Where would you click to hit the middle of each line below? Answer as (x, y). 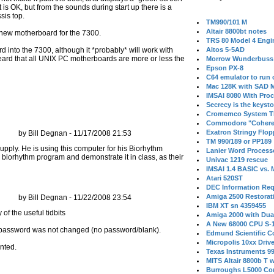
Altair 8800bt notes (237, 31)
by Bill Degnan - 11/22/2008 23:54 (75, 198)
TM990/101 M (227, 22)
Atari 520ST (225, 178)
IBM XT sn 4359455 (236, 206)
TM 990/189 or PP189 (239, 141)
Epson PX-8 (225, 68)
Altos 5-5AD (226, 50)
